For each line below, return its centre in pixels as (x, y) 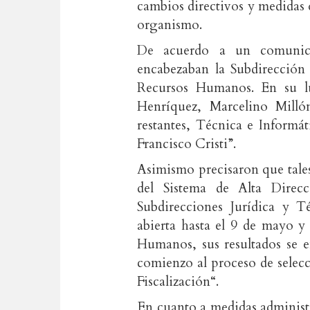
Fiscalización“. (178, 282)
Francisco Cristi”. (186, 144)
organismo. (170, 25)
